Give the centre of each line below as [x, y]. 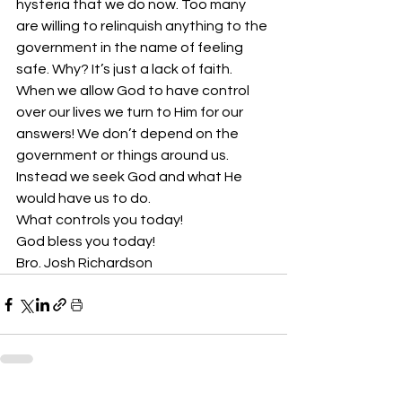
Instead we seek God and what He [131, 177]
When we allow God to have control [134, 91]
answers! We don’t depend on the [129, 134]
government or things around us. [124, 155]
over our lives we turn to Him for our [131, 112]
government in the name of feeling [131, 48]
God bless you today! [86, 241]
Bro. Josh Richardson [84, 263]
